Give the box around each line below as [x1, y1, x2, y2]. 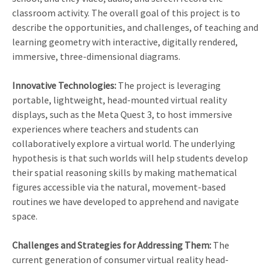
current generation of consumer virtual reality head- [12, 253, 229, 266]
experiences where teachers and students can [12, 123, 198, 135]
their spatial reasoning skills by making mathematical [12, 166, 237, 179]
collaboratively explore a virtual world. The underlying [12, 137, 235, 150]
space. [12, 210, 38, 223]
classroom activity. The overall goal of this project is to [12, 7, 240, 19]
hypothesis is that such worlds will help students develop [12, 152, 248, 165]
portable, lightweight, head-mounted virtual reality [12, 94, 227, 106]
